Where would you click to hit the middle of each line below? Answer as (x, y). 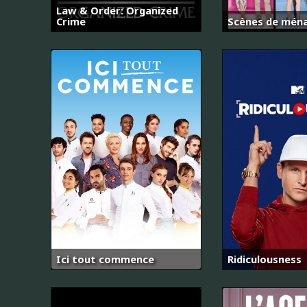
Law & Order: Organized (117, 10)
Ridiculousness (265, 259)
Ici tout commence (105, 259)
